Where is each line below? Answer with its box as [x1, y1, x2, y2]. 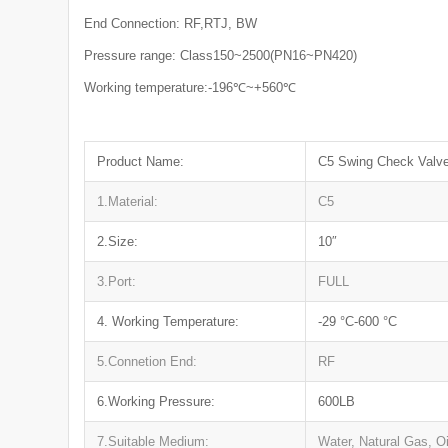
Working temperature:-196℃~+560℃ [84, 79, 297, 95]
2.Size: [97, 233, 139, 249]
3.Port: [97, 273, 137, 289]
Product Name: [97, 153, 185, 169]
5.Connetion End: [97, 353, 198, 369]
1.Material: [97, 193, 159, 209]
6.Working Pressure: [97, 393, 216, 409]
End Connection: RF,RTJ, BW [84, 15, 258, 31]
